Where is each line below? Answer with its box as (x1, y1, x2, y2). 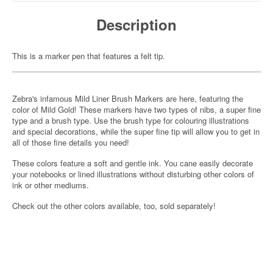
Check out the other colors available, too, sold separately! (12, 200, 216, 211)
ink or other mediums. (12, 179, 89, 191)
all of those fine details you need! (12, 136, 132, 148)
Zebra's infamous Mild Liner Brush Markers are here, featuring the (12, 93, 243, 104)
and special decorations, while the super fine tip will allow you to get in (12, 126, 260, 137)
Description (96, 14, 177, 35)
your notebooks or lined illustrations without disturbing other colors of (12, 168, 254, 180)
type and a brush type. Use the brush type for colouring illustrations (12, 115, 249, 126)
